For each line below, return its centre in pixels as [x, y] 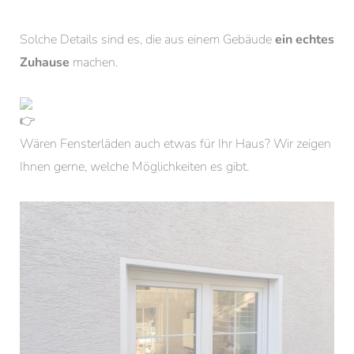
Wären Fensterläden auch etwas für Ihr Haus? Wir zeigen [175, 144]
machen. [94, 62]
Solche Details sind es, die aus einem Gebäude [147, 40]
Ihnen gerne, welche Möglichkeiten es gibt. [134, 167]
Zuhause [45, 62]
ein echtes [305, 40]
